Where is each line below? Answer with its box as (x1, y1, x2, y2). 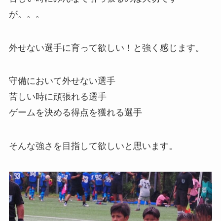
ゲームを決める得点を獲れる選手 (8, 108, 142, 118)
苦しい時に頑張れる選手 (8, 92, 107, 102)
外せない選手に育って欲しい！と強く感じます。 (8, 42, 204, 53)
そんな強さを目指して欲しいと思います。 (8, 141, 178, 151)
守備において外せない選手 (8, 76, 115, 86)
